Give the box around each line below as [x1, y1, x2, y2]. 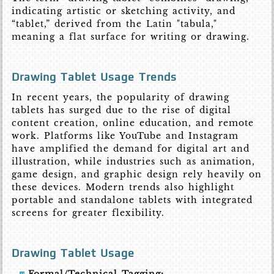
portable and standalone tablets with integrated [12, 194, 253, 206]
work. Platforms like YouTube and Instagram [12, 130, 239, 142]
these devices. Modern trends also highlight [12, 182, 235, 193]
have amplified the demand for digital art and [12, 143, 250, 155]
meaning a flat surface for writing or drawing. [12, 31, 250, 43]
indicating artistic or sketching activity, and [12, 6, 236, 17]
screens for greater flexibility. [12, 207, 165, 219]
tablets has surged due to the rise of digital [12, 105, 232, 116]
